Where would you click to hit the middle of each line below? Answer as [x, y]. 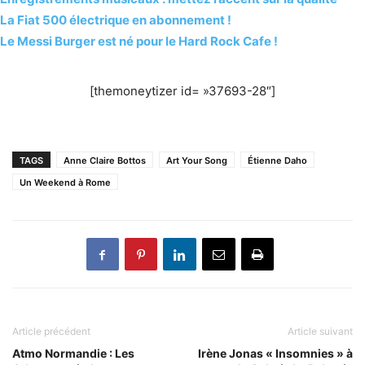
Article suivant [320, 332]
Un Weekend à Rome [65, 183]
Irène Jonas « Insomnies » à [275, 354]
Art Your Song [197, 161]
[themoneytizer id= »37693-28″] [182, 91]
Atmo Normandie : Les [73, 354]
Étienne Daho [277, 161]
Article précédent [51, 332]
